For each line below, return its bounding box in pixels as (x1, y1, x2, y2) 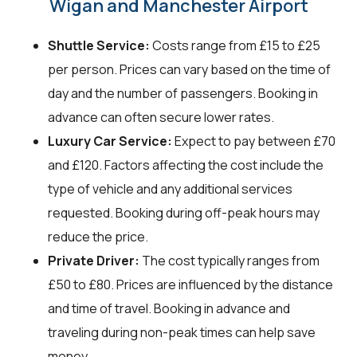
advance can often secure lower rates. (48, 108, 274, 126)
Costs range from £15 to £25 (150, 36, 320, 54)
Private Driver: (48, 251, 139, 269)
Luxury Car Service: (48, 131, 172, 150)
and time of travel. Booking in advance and (48, 299, 290, 317)
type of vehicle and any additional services (48, 179, 292, 198)
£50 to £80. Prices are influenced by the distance (48, 275, 333, 293)
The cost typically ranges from (139, 251, 320, 269)
